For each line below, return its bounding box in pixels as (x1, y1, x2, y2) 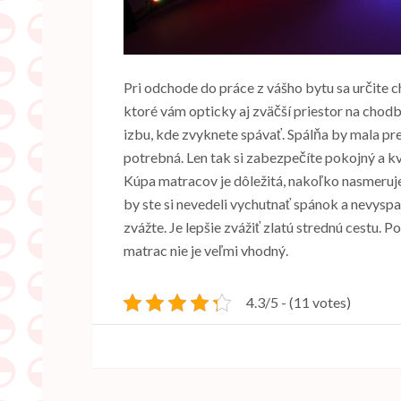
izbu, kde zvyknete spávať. (124, 124, 287, 142)
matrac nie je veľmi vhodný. (124, 241, 288, 259)
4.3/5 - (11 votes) (246, 293, 351, 311)
